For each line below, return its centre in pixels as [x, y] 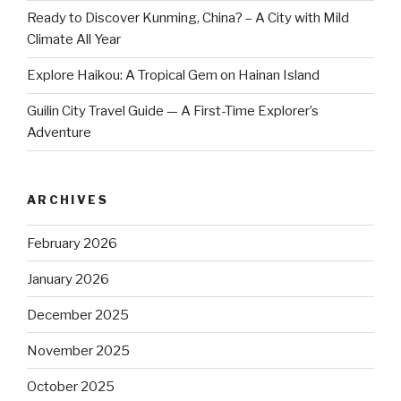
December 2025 [78, 315]
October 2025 [71, 386]
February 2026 [72, 243]
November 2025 [78, 350]
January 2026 [68, 279]
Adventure [59, 133]
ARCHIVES [68, 199]
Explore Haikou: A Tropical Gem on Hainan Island [173, 76]
